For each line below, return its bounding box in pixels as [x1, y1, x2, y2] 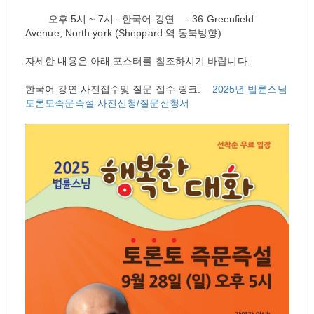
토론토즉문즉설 [25, 97, 95, 109]
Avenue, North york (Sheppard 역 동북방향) [25, 27, 221, 39]
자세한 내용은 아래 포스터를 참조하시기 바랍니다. [25, 55, 253, 67]
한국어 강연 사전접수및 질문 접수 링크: [25, 83, 212, 95]
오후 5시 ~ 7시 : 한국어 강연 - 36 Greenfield [25, 13, 254, 25]
